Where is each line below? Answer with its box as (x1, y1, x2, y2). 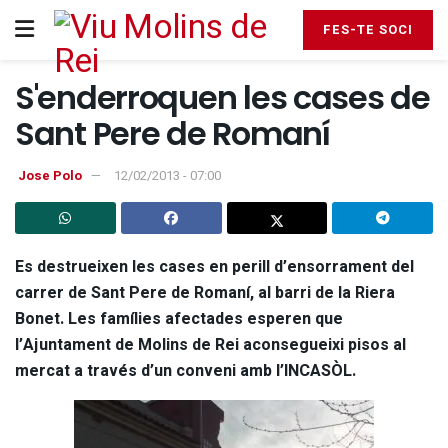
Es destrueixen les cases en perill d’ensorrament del (15, 254, 414, 279)
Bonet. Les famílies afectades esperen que (15, 306, 343, 331)
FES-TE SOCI (323, 20, 413, 40)
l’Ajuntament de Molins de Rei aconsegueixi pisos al (15, 332, 406, 357)
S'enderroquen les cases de (15, 75, 430, 120)
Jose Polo (18, 165, 83, 185)
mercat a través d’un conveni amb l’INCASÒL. (15, 358, 360, 383)
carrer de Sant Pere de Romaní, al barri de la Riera (15, 280, 395, 305)
